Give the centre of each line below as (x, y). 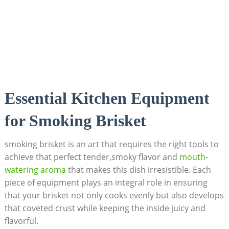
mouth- (193, 157)
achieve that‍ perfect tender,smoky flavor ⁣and (92, 157)
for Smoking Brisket (75, 121)
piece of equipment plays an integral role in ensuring (106, 183)
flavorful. (21, 221)
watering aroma (35, 170)
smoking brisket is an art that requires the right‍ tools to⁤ (111, 144)
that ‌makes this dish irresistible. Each (138, 170)
